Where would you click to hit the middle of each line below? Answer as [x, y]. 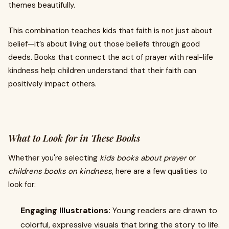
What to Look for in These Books [74, 138]
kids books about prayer [143, 158]
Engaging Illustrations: [65, 210]
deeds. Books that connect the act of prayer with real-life [111, 57]
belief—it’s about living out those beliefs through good [104, 44]
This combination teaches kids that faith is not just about [110, 31]
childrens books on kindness [60, 171]
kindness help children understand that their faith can [102, 71]
